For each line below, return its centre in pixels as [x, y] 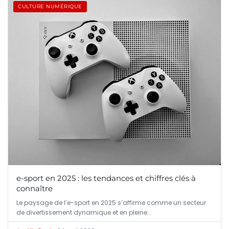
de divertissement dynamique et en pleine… [83, 212]
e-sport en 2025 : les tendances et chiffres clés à [106, 178]
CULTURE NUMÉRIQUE [50, 6]
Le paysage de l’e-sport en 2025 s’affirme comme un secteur [111, 202]
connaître [35, 188]
